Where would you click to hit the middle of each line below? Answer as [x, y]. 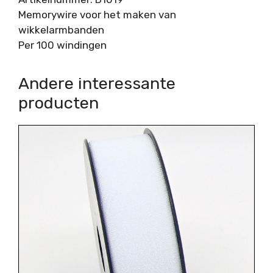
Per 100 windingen [62, 45]
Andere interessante [97, 84]
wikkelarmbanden [61, 30]
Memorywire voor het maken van [97, 15]
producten [58, 103]
